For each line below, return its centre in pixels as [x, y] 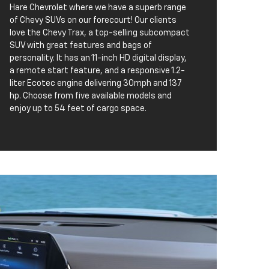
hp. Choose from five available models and [91, 96]
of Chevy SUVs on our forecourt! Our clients [93, 21]
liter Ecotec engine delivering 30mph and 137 [95, 84]
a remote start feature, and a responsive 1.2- [97, 71]
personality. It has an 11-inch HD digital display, [98, 59]
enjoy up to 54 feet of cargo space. [78, 109]
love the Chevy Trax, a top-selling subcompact [100, 33]
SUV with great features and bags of [81, 46]
